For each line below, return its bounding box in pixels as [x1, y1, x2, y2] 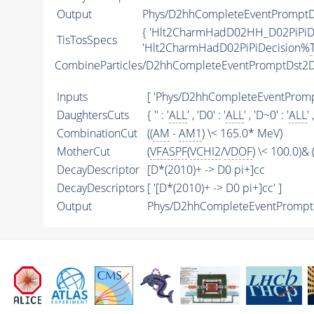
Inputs [56, 89, 88, 105]
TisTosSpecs [56, 32, 117, 48]
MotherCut [56, 144, 110, 160]
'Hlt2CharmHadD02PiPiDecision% [142, 40, 310, 56]
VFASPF [149, 144, 187, 160]
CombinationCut [56, 125, 137, 142]
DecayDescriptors [56, 180, 144, 196]
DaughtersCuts [56, 107, 129, 123]
